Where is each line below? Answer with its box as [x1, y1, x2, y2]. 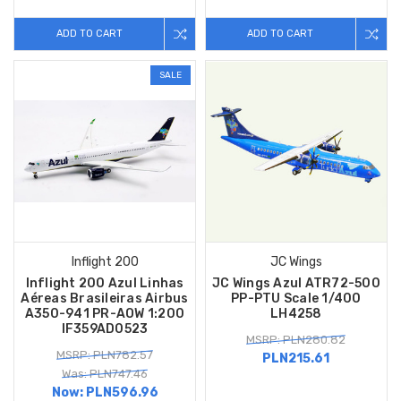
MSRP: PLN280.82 [246, 333, 346, 347]
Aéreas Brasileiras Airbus [21, 291, 189, 307]
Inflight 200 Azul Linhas [25, 276, 184, 292]
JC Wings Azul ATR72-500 [212, 276, 380, 292]
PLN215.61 [262, 351, 330, 367]
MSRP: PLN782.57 [56, 348, 153, 363]
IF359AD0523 [61, 321, 149, 337]
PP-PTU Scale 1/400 [231, 291, 362, 307]
